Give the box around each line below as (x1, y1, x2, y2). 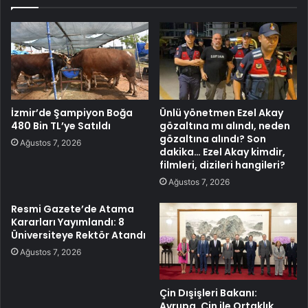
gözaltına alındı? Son (159, 131, 266, 146)
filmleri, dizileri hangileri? (159, 157, 285, 172)
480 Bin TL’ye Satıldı (11, 118, 111, 133)
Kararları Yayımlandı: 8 (11, 214, 124, 229)
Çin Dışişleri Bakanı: (159, 286, 257, 300)
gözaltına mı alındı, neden (159, 118, 290, 133)
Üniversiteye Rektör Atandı (11, 228, 146, 242)
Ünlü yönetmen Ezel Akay (159, 105, 283, 120)
